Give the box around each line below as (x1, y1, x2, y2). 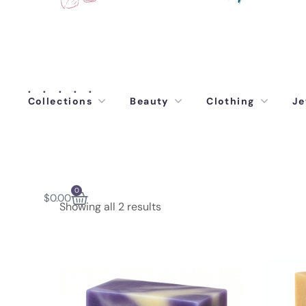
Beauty (130, 95, 169, 107)
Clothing (206, 95, 255, 107)
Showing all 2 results (59, 199, 161, 214)
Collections (27, 95, 93, 107)
